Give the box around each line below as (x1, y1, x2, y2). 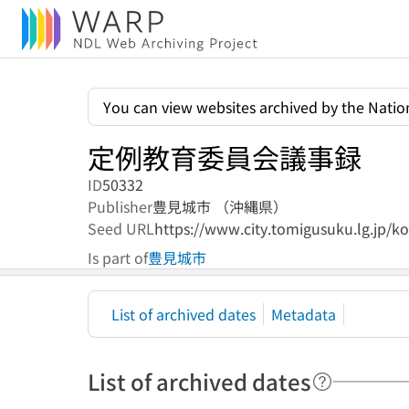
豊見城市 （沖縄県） (152, 195, 288, 217)
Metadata (271, 303, 336, 325)
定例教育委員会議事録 (88, 137, 362, 177)
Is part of (88, 246, 148, 268)
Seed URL (88, 217, 154, 239)
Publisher (88, 195, 152, 217)
